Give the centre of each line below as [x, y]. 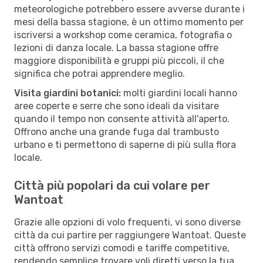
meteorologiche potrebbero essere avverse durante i [129, 9]
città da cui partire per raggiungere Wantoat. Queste [130, 235]
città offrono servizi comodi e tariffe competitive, [122, 248]
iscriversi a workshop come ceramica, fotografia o [123, 35]
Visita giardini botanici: [68, 93]
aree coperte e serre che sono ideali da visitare [117, 106]
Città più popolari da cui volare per [112, 185]
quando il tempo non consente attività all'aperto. [122, 119]
